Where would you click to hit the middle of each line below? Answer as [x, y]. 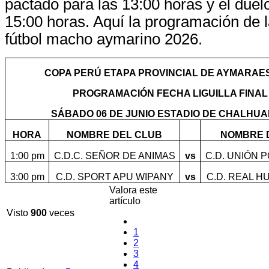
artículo [125, 201]
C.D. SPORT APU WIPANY [114, 177]
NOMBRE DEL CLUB [114, 134]
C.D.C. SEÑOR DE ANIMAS [114, 156]
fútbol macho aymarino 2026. [104, 39]
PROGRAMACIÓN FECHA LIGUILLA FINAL [170, 93]
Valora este [133, 190]
